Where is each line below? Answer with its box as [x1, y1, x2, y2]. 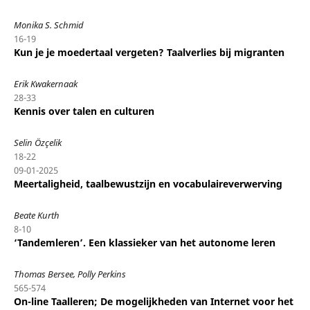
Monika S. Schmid [13, 18, 84, 31]
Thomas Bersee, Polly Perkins [13, 267, 126, 280]
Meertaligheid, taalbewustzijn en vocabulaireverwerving [13, 176, 282, 190]
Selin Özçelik [13, 136, 62, 149]
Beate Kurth [13, 208, 60, 221]
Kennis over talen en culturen [13, 104, 154, 118]
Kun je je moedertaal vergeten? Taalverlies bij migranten [13, 45, 284, 59]
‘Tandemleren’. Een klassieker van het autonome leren [13, 235, 275, 249]
